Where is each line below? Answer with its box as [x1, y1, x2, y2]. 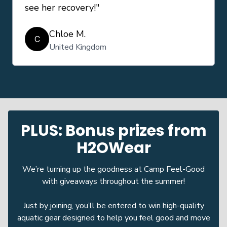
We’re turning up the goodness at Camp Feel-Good [22, 164, 205, 175]
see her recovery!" [25, 2, 99, 14]
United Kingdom [49, 42, 106, 53]
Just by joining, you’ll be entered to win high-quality [23, 200, 204, 212]
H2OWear [76, 137, 151, 159]
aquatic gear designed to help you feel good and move [17, 212, 210, 224]
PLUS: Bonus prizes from [20, 120, 207, 142]
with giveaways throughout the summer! [42, 176, 185, 187]
